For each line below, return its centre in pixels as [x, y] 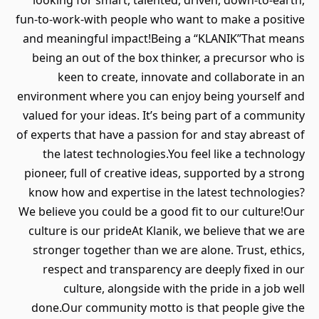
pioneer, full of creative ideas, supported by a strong [164, 173]
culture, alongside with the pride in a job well [184, 288]
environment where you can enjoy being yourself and [161, 96]
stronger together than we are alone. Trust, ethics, [169, 250]
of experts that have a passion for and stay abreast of [161, 135]
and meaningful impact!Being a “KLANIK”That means [164, 38]
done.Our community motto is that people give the [168, 308]
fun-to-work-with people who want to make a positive [160, 19]
